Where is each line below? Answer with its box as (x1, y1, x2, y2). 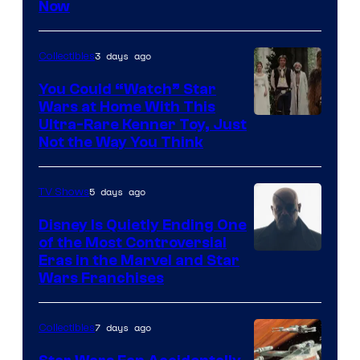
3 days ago (95, 48, 151, 63)
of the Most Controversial (39, 233, 227, 252)
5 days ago (89, 184, 145, 198)
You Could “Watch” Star (39, 80, 216, 98)
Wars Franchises (39, 268, 164, 287)
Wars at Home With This (39, 97, 215, 116)
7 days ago (95, 320, 151, 334)
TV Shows (39, 185, 89, 198)
